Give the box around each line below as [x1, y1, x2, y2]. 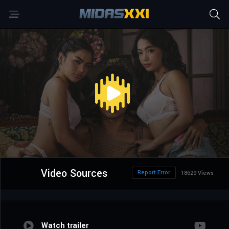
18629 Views [181, 169, 214, 177]
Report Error [138, 169, 170, 177]
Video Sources [40, 166, 107, 181]
